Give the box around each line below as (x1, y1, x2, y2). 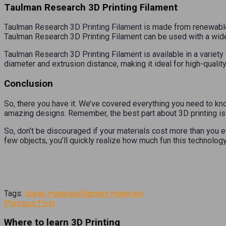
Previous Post (4, 198, 55, 208)
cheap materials (25, 188, 81, 198)
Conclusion (4, 78, 53, 89)
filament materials (81, 188, 144, 198)
